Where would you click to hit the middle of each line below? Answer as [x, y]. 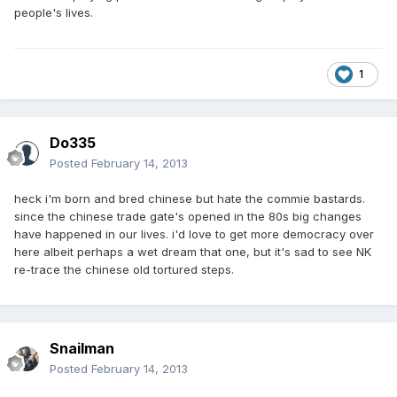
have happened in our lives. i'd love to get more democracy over [194, 234]
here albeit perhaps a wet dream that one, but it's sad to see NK [193, 252]
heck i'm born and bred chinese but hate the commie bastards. [190, 199]
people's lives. [54, 13]
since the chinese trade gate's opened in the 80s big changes [188, 217]
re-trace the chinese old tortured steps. [124, 270]
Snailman [82, 349]
